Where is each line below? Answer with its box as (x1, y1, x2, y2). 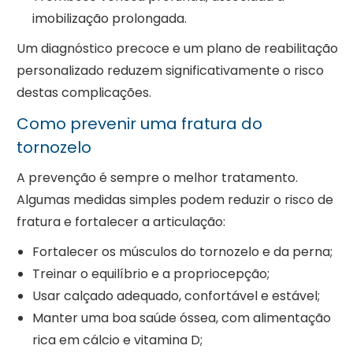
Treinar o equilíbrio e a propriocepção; (32, 265, 269, 284)
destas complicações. (16, 84, 151, 102)
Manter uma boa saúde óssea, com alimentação (32, 309, 331, 328)
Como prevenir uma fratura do (16, 113, 262, 136)
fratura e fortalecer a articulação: (16, 213, 225, 232)
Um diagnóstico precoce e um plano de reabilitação (16, 39, 338, 58)
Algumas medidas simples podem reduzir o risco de (16, 191, 333, 210)
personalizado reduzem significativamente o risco (16, 61, 324, 80)
